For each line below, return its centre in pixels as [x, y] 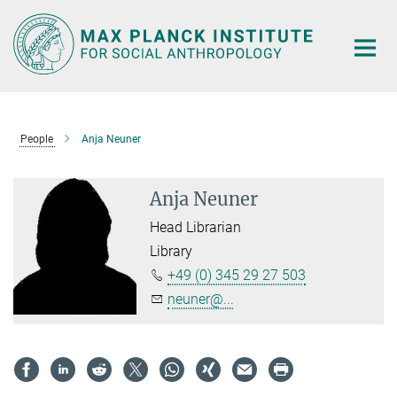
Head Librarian [196, 227]
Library [171, 251]
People [36, 139]
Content [29, 40]
